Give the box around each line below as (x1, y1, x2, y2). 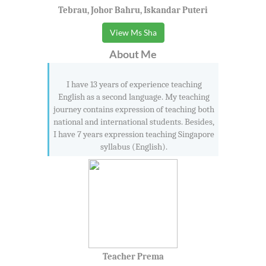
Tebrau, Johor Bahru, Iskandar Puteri (58, 4, 208, 15)
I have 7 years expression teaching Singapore (53, 128, 214, 140)
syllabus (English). (100, 141, 167, 152)
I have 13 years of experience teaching (66, 78, 202, 90)
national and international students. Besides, (53, 116, 214, 127)
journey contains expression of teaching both (53, 103, 214, 115)
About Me (109, 47, 157, 61)
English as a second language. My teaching (58, 91, 210, 102)
